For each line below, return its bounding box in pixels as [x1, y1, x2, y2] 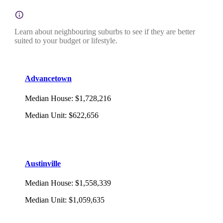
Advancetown [25, 74, 72, 83]
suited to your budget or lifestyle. [14, 36, 117, 45]
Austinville [25, 159, 61, 168]
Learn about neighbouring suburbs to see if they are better [14, 27, 195, 36]
